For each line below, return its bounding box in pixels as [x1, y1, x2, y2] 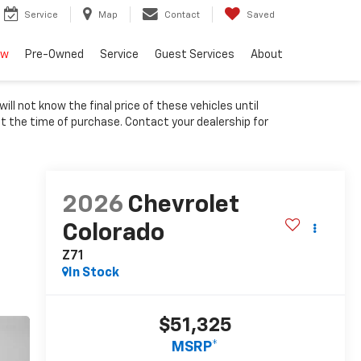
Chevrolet [127, 193, 239, 218]
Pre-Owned [25, 49, 84, 61]
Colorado [61, 222, 164, 247]
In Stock [68, 267, 119, 280]
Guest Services [155, 49, 234, 61]
